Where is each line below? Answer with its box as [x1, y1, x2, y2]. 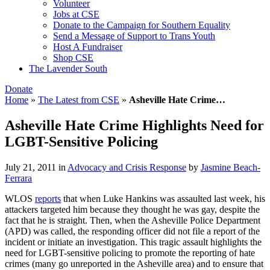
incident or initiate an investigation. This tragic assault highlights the [5, 236, 262, 247]
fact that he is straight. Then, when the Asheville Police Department [5, 215, 260, 225]
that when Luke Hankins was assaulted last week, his [61, 193, 265, 204]
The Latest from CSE [38, 95, 119, 105]
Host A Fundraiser [53, 42, 122, 52]
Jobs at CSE [53, 9, 99, 19]
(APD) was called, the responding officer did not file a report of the [5, 225, 260, 236]
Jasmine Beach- [201, 162, 260, 172]
